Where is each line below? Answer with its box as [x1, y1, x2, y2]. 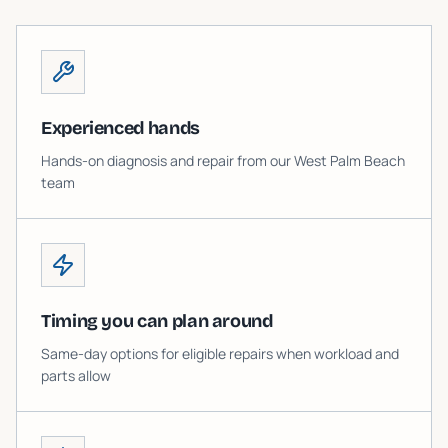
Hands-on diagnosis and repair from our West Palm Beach [41, 151, 405, 170]
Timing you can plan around [41, 310, 273, 332]
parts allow [41, 366, 111, 385]
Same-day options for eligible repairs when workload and [41, 344, 399, 363]
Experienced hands [41, 117, 200, 139]
